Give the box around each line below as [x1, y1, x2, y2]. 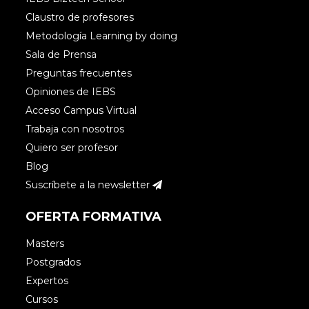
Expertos [26, 275, 69, 288]
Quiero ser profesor [26, 141, 119, 154]
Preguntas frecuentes [26, 66, 132, 79]
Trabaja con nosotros [26, 122, 125, 135]
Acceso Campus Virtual [26, 103, 137, 117]
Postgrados [26, 256, 81, 269]
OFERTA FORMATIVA [26, 208, 162, 224]
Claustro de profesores [26, 10, 134, 23]
